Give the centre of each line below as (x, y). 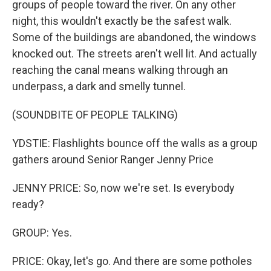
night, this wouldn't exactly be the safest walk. (122, 21)
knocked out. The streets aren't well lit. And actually (135, 54)
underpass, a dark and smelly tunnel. (99, 87)
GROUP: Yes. (42, 233)
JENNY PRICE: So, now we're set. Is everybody (123, 188)
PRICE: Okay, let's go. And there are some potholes (132, 261)
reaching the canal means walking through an (120, 70)
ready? (28, 204)
